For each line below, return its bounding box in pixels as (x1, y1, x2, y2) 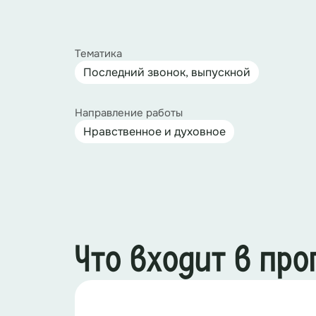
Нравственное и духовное (83, 124, 226, 139)
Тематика (75, 47, 122, 61)
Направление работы (75, 106, 183, 120)
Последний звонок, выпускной (83, 65, 250, 80)
